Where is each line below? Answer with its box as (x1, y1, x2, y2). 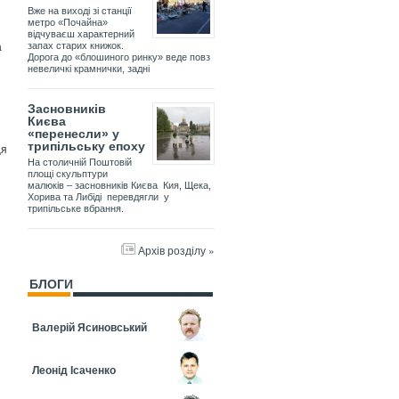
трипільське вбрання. (28, 203, 124, 215)
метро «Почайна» (28, 17, 108, 28)
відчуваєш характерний (28, 28, 134, 40)
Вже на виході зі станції (28, 5, 132, 17)
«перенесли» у (28, 126, 119, 142)
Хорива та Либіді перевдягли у (28, 191, 169, 203)
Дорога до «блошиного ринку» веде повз (28, 52, 210, 63)
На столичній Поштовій (28, 157, 132, 168)
